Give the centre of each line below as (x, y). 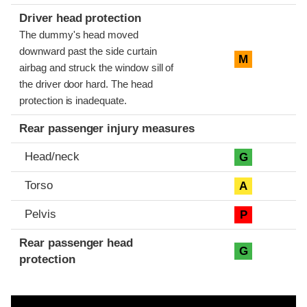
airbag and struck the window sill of (97, 67)
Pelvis (40, 214)
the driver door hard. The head (86, 84)
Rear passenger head (76, 243)
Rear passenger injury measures (107, 128)
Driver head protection (81, 18)
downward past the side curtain (88, 51)
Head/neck (52, 156)
